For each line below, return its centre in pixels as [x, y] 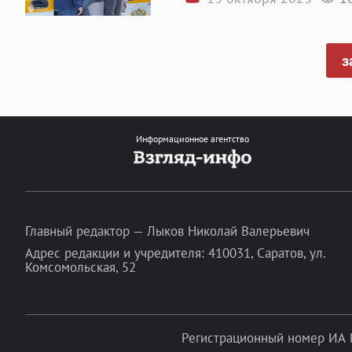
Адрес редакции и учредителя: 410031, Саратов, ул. [175, 253]
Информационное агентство [192, 139]
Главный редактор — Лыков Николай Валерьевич [167, 231]
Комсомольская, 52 [81, 267]
